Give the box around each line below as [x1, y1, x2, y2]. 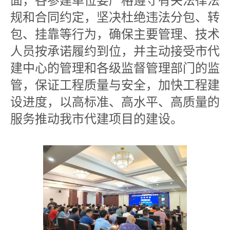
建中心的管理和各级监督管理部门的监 [10, 62, 220, 75]
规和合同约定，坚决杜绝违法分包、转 [10, 11, 220, 24]
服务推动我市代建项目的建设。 [10, 112, 183, 126]
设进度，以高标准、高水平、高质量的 [10, 95, 220, 109]
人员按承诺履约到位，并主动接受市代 [10, 45, 220, 58]
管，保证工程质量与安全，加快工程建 [10, 79, 220, 92]
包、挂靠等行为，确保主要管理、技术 [10, 28, 220, 41]
